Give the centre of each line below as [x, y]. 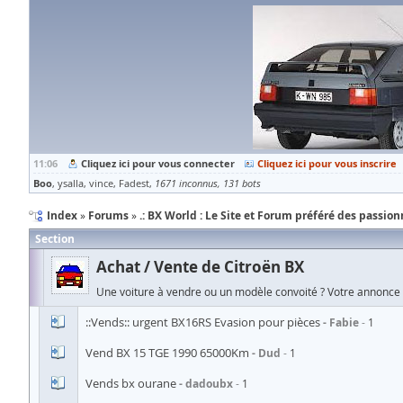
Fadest [134, 184]
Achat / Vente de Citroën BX [200, 267]
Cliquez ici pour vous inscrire [327, 163]
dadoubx [209, 384]
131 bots [242, 184]
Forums [108, 215]
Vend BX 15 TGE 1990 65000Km [167, 353]
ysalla [71, 184]
